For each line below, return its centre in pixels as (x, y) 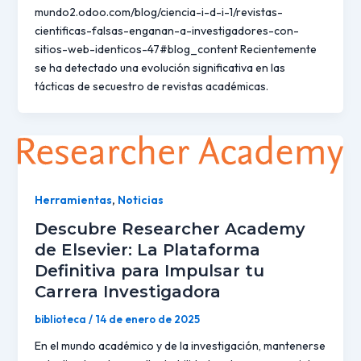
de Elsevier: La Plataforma (147, 250)
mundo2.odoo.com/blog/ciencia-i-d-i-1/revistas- (158, 12)
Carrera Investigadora (127, 292)
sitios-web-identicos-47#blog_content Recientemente (175, 49)
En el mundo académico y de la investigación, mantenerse (180, 346)
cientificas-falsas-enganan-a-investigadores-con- (166, 30)
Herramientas (73, 199)
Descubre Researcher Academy (170, 229)
